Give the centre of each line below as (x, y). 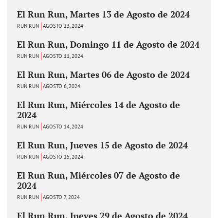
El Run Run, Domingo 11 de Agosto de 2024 (108, 44)
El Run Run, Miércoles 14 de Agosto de (99, 104)
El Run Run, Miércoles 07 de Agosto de (99, 175)
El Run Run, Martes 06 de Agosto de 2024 (103, 74)
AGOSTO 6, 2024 (62, 86)
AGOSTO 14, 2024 (63, 126)
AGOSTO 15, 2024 (63, 156)
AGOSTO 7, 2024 (61, 197)
